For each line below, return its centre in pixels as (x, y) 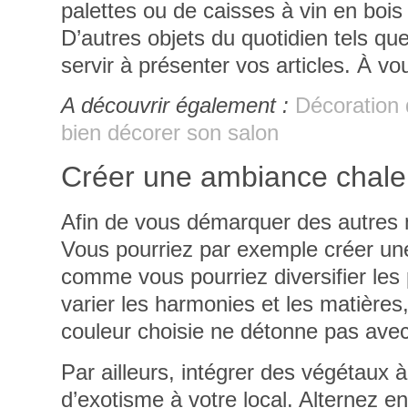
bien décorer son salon (170, 132)
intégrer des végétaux (286, 372)
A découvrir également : (175, 105)
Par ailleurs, (122, 372)
